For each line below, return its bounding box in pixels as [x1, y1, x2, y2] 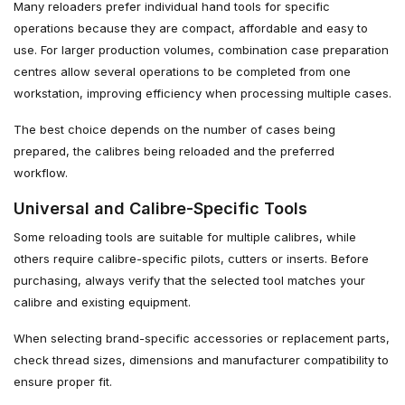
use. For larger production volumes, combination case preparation [14, 42, 389, 57]
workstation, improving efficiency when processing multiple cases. [14, 85, 391, 100]
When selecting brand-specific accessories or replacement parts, [14, 330, 390, 345]
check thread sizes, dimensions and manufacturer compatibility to [14, 352, 389, 367]
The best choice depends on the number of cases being [14, 121, 335, 137]
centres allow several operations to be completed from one [14, 63, 351, 79]
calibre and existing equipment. [14, 294, 191, 309]
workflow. [14, 165, 68, 180]
